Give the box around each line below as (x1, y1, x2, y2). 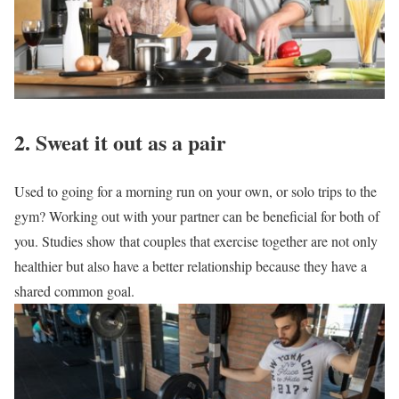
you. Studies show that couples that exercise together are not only (14, 231, 378, 250)
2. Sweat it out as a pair (14, 126, 226, 158)
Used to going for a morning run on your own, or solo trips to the (14, 181, 377, 200)
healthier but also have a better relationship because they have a (14, 256, 367, 275)
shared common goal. (14, 281, 134, 300)
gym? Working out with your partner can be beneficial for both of (14, 206, 379, 225)
